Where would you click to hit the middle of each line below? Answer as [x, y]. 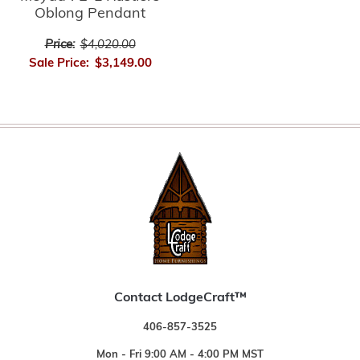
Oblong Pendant [90, 14]
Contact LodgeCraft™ [180, 299]
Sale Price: [59, 64]
